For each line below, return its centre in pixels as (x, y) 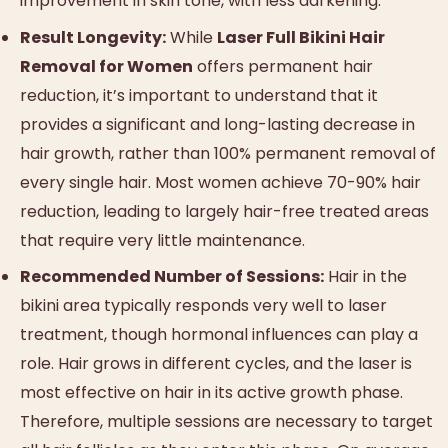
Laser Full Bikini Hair (301, 37)
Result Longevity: (93, 37)
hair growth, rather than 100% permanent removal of (228, 153)
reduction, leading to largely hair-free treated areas (224, 211)
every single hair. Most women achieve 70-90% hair (220, 182)
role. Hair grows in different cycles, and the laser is (216, 363)
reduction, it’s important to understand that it (199, 95)
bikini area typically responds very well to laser (203, 305)
